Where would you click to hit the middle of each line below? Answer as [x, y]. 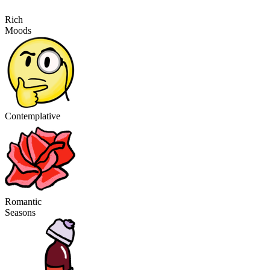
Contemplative [33, 116]
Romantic [23, 202]
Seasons [20, 212]
